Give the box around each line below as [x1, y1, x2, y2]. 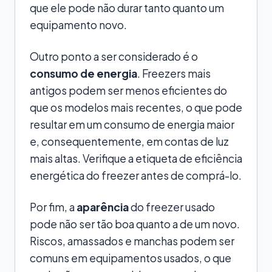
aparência [76, 200, 129, 214]
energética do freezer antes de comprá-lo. [30, 168, 242, 182]
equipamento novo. [30, 18, 127, 32]
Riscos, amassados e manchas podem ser [30, 234, 234, 248]
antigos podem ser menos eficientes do [30, 83, 227, 97]
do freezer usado [129, 200, 215, 214]
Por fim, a [30, 200, 76, 214]
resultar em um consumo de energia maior [30, 117, 234, 131]
